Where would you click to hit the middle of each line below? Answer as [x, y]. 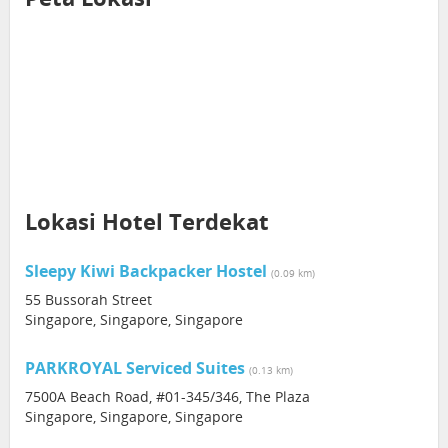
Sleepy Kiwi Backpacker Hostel [146, 271]
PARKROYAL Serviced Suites [135, 368]
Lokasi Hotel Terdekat [147, 221]
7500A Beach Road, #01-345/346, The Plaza [167, 396]
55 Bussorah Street [88, 299]
